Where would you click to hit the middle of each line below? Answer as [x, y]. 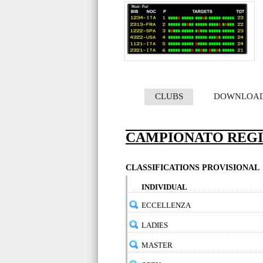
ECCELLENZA [166, 205]
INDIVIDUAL [164, 187]
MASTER [157, 245]
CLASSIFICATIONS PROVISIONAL [193, 168]
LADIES [155, 225]
